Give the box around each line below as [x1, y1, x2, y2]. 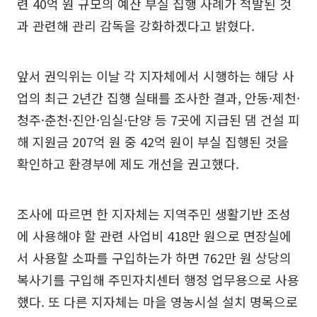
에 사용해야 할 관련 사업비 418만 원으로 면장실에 [17, 226, 292, 245]
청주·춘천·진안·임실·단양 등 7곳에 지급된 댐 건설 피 [17, 110, 300, 129]
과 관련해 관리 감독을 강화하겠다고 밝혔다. [17, 16, 255, 35]
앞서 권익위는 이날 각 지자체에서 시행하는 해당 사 [17, 66, 294, 85]
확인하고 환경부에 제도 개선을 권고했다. [17, 154, 239, 173]
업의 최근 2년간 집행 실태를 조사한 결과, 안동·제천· [17, 88, 300, 107]
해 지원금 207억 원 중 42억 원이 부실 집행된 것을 [17, 132, 289, 151]
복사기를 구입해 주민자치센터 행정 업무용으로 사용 [17, 270, 299, 289]
